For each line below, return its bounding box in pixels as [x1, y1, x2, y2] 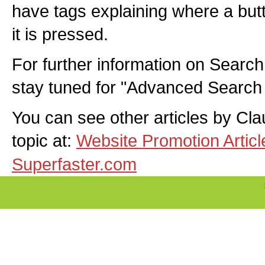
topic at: [12, 131, 76, 150]
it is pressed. [12, 24, 108, 44]
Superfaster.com [12, 154, 137, 174]
